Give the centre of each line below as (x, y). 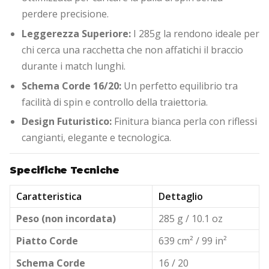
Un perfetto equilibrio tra (180, 86)
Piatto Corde (47, 241)
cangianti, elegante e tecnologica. (96, 138)
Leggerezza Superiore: (76, 34)
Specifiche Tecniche (65, 171)
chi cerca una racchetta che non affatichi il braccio (132, 50)
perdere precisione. (65, 14)
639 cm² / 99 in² (192, 241)
